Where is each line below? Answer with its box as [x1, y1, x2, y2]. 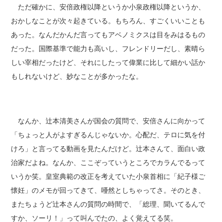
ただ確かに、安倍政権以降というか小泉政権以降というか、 [11, 2, 206, 12]
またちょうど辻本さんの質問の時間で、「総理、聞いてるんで [11, 199, 206, 210]
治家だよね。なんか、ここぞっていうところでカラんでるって [11, 158, 206, 168]
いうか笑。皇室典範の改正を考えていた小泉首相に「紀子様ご [11, 171, 206, 182]
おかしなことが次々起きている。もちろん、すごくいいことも [11, 16, 206, 26]
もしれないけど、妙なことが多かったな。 [11, 71, 143, 82]
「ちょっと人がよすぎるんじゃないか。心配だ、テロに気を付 [11, 130, 206, 140]
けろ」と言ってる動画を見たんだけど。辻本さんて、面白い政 [11, 144, 206, 154]
